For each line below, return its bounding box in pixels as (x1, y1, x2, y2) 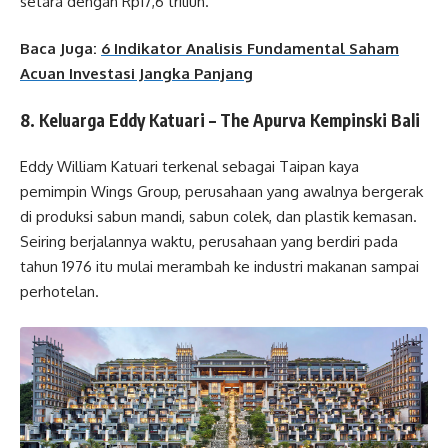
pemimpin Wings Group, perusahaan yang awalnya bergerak (20, 182, 423, 202)
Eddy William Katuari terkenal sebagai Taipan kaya (20, 157, 359, 177)
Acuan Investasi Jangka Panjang (20, 64, 253, 84)
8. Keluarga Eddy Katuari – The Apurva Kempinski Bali (20, 108, 420, 131)
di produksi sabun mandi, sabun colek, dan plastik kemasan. (20, 207, 417, 227)
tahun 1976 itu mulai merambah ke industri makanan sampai (20, 257, 419, 277)
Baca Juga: (20, 39, 101, 59)
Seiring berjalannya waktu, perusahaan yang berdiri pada (20, 232, 398, 252)
